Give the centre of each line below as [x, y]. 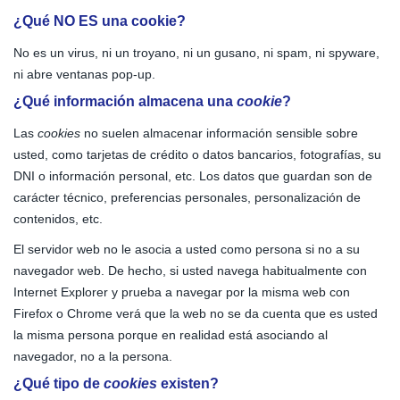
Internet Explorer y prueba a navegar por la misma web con [182, 292]
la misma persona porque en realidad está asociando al [171, 335]
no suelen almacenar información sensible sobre [219, 133]
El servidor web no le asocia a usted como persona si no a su [187, 249]
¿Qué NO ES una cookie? [100, 21]
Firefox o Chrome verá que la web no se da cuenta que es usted [196, 313]
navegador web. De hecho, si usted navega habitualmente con [190, 271]
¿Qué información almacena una [125, 101]
